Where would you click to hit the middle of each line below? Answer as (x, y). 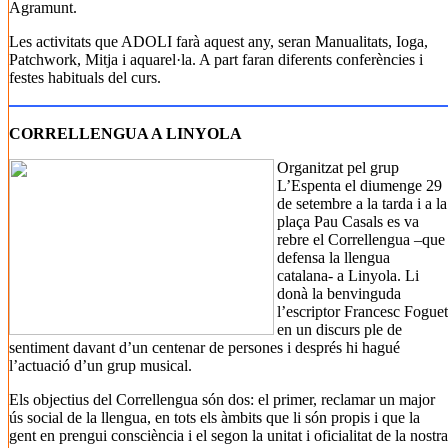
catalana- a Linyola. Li (348, 275)
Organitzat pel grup (338, 167)
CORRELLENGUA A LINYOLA (125, 133)
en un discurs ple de (339, 329)
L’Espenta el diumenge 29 (359, 185)
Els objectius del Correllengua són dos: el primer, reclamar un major (222, 399)
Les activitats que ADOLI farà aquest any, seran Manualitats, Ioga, (218, 41)
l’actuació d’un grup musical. (100, 365)
